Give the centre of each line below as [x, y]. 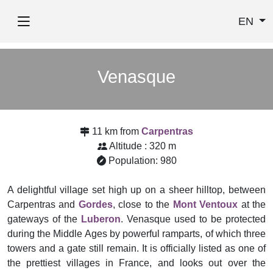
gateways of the [44, 219]
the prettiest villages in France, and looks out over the [136, 263]
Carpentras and [43, 204]
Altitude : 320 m [142, 146]
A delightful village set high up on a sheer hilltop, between [136, 190]
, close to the [143, 204]
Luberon [101, 219]
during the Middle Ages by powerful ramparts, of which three [136, 234]
